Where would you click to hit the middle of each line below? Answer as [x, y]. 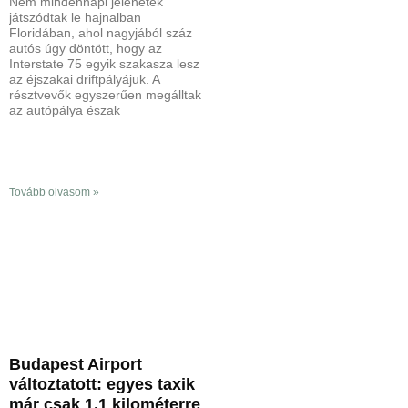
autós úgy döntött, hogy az [86, 48]
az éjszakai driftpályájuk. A [84, 79]
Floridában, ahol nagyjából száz [101, 32]
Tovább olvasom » [54, 192]
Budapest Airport [76, 364]
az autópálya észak [65, 110]
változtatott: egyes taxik [102, 384]
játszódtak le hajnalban [75, 17]
